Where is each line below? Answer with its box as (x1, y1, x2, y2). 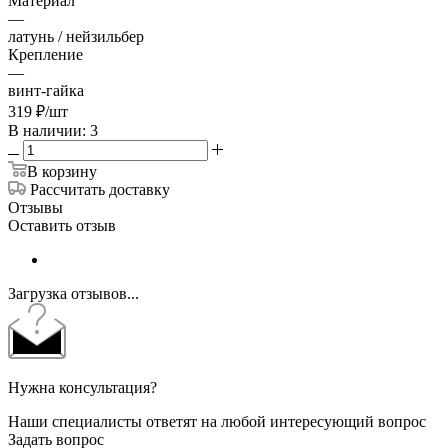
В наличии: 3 (8, 121, 98, 139)
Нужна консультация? (8, 378, 157, 396)
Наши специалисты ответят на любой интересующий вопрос (8, 412, 426, 430)
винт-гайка (8, 81, 84, 99)
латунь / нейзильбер (8, 27, 144, 45)
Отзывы (8, 198, 63, 216)
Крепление (8, 45, 83, 63)
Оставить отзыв (8, 216, 116, 234)
